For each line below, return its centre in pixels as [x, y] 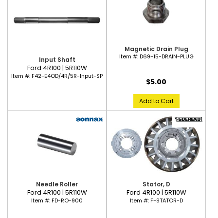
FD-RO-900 [67, 200]
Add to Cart [156, 101]
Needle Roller [57, 184]
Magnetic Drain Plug [156, 49]
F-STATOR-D [166, 200]
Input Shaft [57, 60]
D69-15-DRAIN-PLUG [166, 56]
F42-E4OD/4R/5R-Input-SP [67, 76]
